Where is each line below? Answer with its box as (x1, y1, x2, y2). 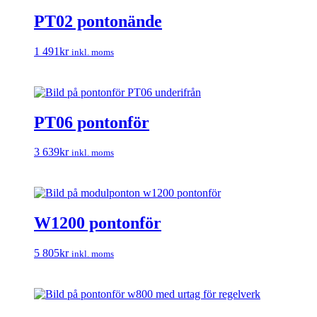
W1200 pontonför (34, 214, 161, 233)
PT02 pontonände (34, 11, 162, 30)
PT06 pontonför (34, 113, 149, 132)
